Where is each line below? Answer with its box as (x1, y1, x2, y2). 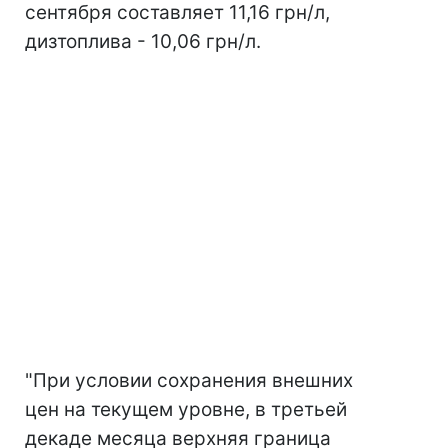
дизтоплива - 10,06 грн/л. (25, 30, 261, 53)
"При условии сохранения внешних (25, 369, 353, 392)
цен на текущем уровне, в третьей (25, 398, 347, 421)
